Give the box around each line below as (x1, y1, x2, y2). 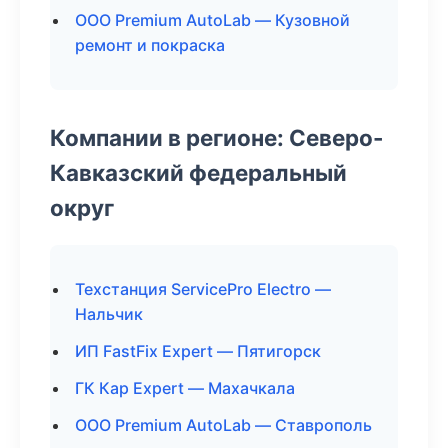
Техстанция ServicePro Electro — (75, 279, 331, 299)
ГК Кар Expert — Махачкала (75, 378, 295, 398)
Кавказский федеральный (50, 159, 347, 186)
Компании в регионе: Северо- (50, 124, 384, 151)
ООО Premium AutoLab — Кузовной (75, 10, 350, 30)
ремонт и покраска (75, 35, 225, 55)
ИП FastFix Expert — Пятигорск (75, 341, 321, 361)
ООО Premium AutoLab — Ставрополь (75, 415, 372, 435)
